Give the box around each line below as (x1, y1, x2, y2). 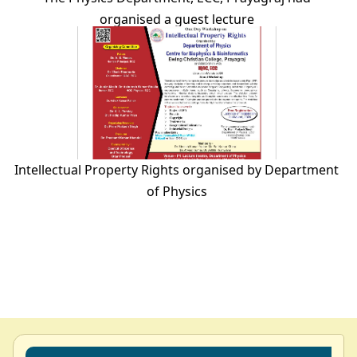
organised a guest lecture (99, 10, 254, 28)
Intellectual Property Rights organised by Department (14, 160, 339, 178)
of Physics (146, 182, 207, 200)
